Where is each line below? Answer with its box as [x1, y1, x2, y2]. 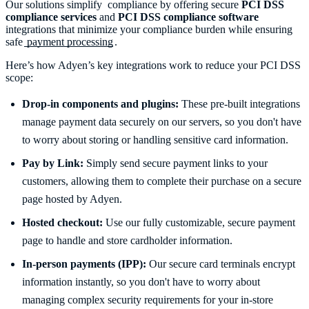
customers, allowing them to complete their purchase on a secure [22, 175, 301, 188]
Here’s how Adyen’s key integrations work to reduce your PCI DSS [6, 59, 301, 72]
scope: [6, 72, 33, 84]
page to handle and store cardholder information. [22, 235, 232, 247]
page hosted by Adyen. [22, 193, 122, 206]
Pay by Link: [22, 157, 83, 170]
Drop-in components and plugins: [22, 98, 179, 110]
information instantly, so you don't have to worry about [22, 276, 260, 288]
